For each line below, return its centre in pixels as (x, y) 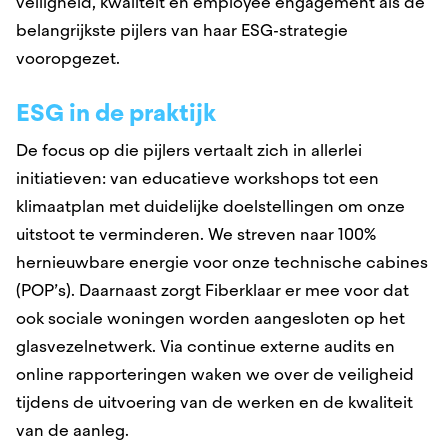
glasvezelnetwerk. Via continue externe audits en (205, 346)
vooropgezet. (70, 58)
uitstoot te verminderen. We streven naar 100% (196, 234)
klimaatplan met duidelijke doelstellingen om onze (210, 206)
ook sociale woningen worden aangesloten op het (210, 318)
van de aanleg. (74, 430)
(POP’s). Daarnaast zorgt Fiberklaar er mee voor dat (212, 290)
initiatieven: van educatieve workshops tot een (197, 178)
